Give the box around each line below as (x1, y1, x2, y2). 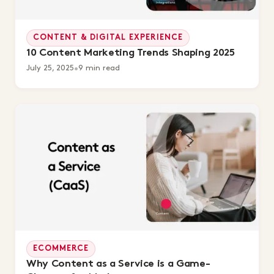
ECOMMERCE (33, 245, 89, 253)
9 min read (78, 64, 120, 72)
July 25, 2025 (26, 64, 74, 72)
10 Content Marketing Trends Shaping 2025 (26, 48, 235, 58)
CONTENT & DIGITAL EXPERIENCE (33, 34, 183, 42)
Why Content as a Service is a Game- (26, 259, 210, 269)
